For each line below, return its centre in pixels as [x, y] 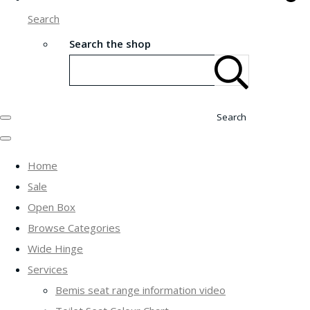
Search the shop [110, 43]
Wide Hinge [55, 248]
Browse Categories [74, 227]
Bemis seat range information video [140, 290]
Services [48, 269]
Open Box [52, 207]
